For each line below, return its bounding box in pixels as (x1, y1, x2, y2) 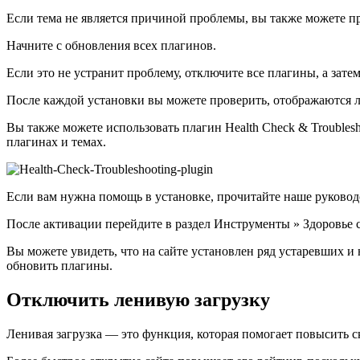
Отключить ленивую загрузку (6, 289, 270, 311)
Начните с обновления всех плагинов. (6, 39, 216, 53)
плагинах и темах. (6, 135, 106, 149)
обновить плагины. (6, 259, 112, 273)
